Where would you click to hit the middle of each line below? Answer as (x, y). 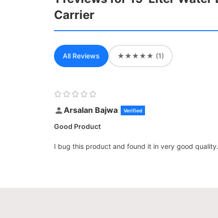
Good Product (77, 127)
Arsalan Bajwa (91, 110)
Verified (133, 110)
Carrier (74, 15)
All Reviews (81, 56)
